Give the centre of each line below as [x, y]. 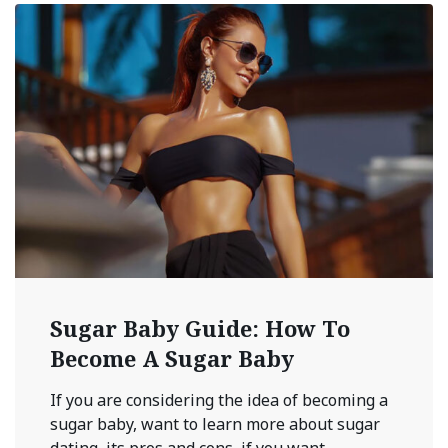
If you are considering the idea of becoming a [219, 399]
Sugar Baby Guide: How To [200, 327]
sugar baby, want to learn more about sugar [215, 423]
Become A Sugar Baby [172, 357]
